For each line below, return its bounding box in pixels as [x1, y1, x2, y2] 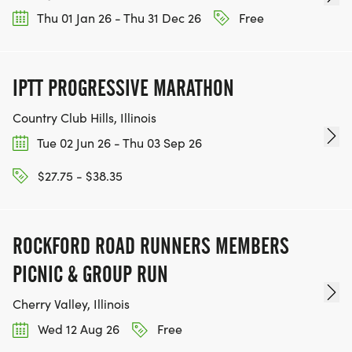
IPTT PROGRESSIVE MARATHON [13, 74, 234, 101]
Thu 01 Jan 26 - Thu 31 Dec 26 [35, 9, 201, 26]
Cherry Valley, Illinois [13, 295, 130, 313]
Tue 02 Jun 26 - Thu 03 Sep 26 [35, 134, 202, 151]
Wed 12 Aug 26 [35, 321, 119, 338]
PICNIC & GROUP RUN [13, 261, 168, 288]
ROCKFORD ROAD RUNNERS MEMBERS [13, 233, 289, 260]
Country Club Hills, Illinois [13, 108, 156, 126]
